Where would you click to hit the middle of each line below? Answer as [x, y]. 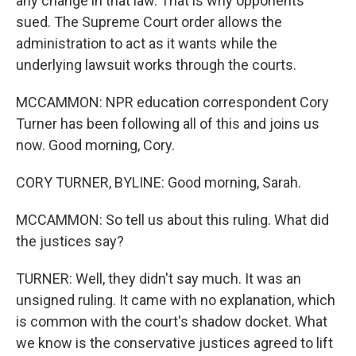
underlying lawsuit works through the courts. [156, 65]
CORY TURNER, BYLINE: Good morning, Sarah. [159, 182]
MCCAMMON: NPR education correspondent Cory [172, 102]
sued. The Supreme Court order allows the [149, 22]
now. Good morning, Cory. [95, 145]
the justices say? [70, 241]
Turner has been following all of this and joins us [168, 124]
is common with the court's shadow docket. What [172, 321]
